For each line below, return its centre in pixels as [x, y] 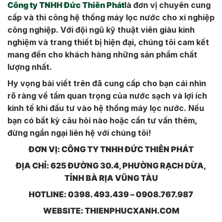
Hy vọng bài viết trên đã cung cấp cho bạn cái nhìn [107, 83]
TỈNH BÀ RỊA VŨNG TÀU [111, 178]
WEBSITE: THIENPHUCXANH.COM [111, 210]
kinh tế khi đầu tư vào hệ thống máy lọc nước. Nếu [106, 108]
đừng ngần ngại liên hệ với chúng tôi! [79, 133]
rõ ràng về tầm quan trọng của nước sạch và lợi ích [107, 95]
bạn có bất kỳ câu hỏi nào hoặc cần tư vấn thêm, [102, 120]
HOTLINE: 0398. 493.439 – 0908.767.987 [111, 194]
